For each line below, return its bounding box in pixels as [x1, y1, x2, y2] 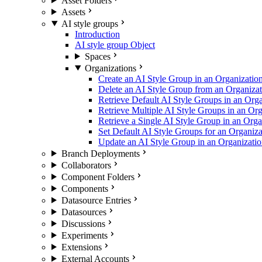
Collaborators [61, 160, 111, 170]
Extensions [61, 242, 102, 252]
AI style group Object [75, 39, 155, 50]
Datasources [61, 206, 106, 217]
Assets [61, 6, 85, 17]
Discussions [61, 218, 105, 229]
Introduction [75, 29, 120, 39]
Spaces [84, 51, 111, 61]
